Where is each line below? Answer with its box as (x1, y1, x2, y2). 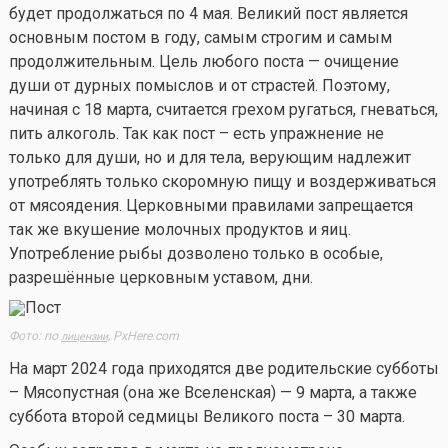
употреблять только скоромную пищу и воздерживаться (8, 171, 436, 191)
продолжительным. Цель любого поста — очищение (8, 51, 399, 71)
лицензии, (60, 329, 110, 343)
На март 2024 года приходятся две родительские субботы (8, 358, 439, 378)
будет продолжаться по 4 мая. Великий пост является (8, 3, 408, 23)
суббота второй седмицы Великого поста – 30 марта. (8, 406, 405, 426)
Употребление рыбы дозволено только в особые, (8, 243, 383, 263)
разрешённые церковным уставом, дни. (8, 267, 313, 287)
